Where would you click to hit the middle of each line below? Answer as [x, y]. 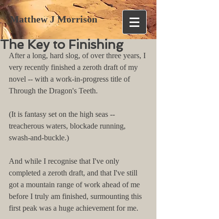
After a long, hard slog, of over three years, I [78, 55]
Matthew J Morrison [54, 19]
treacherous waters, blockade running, [68, 126]
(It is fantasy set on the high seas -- [63, 114]
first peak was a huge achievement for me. [74, 208]
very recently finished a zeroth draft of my [74, 67]
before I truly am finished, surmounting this [76, 196]
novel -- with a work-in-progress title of [70, 79]
